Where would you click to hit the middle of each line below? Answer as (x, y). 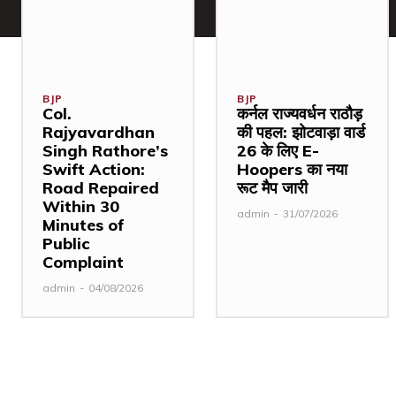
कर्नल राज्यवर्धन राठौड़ (300, 114)
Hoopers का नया (292, 170)
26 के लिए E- (278, 151)
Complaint (83, 263)
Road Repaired (101, 188)
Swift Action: (94, 170)
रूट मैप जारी (272, 188)
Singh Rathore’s (105, 151)
